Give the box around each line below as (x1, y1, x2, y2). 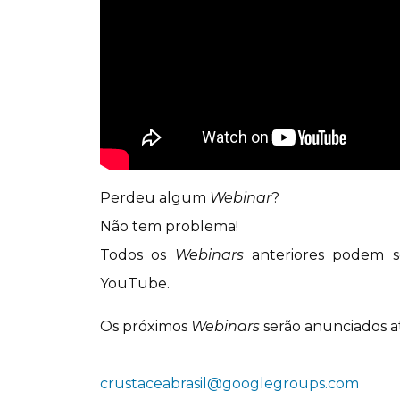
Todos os (100, 246, 175, 264)
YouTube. (100, 275, 170, 293)
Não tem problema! (100, 218, 238, 236)
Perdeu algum (100, 189, 210, 207)
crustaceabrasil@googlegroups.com (100, 375, 359, 393)
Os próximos (100, 318, 191, 336)
